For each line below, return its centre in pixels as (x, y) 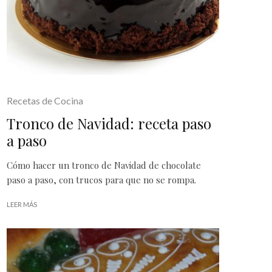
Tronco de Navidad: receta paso (109, 123)
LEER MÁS (22, 204)
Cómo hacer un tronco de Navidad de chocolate (104, 165)
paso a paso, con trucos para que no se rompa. (101, 180)
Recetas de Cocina (45, 100)
